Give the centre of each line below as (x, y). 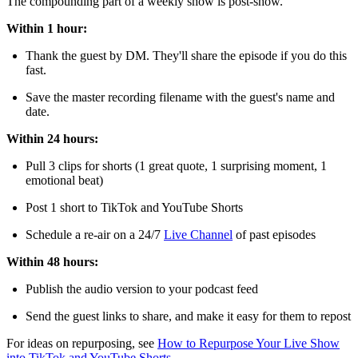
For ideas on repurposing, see (82, 343)
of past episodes (274, 234)
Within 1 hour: (47, 28)
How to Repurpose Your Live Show (249, 343)
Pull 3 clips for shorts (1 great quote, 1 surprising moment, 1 (176, 165)
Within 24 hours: (52, 138)
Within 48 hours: (52, 261)
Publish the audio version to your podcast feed (142, 288)
